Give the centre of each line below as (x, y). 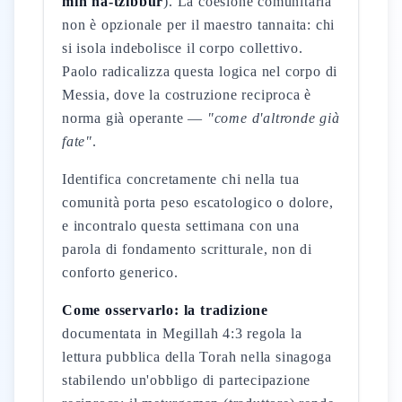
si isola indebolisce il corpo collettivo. (183, 48)
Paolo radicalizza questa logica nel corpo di (200, 71)
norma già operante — (135, 118)
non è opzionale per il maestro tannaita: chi (199, 25)
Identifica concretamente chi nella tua (181, 179)
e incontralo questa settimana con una (181, 226)
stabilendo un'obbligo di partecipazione (187, 380)
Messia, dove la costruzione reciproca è (187, 95)
